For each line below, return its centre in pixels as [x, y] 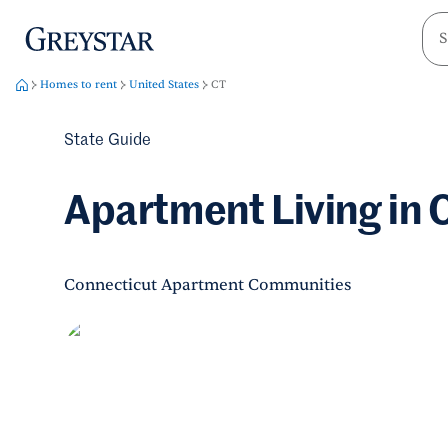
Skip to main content [148, 35]
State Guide [107, 141]
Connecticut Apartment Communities [208, 285]
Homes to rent [78, 84]
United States [164, 84]
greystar [48, 34]
